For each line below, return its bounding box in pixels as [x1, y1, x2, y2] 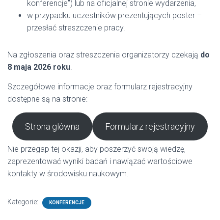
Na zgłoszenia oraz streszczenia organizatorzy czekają [7, 50, 200, 59]
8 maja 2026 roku [7, 62, 70, 72]
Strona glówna [25, 121, 80, 132]
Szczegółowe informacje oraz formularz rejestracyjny [7, 82, 192, 91]
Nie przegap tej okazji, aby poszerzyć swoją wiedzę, [7, 144, 186, 154]
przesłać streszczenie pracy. [27, 23, 125, 32]
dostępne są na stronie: [7, 94, 87, 104]
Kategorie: [7, 198, 40, 206]
